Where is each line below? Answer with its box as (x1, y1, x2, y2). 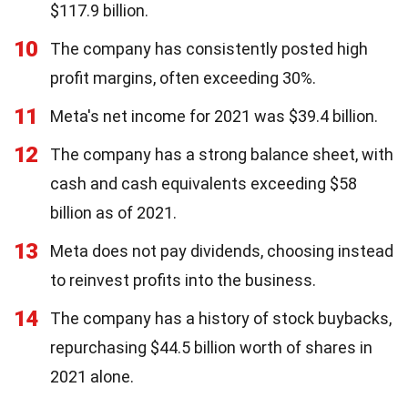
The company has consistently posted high (50, 39, 368, 58)
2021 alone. (50, 367, 134, 386)
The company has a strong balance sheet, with (50, 145, 393, 164)
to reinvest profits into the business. (50, 270, 316, 290)
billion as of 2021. (50, 203, 177, 222)
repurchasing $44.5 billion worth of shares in (50, 338, 372, 357)
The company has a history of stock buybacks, (50, 309, 392, 328)
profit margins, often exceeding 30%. (50, 68, 316, 87)
